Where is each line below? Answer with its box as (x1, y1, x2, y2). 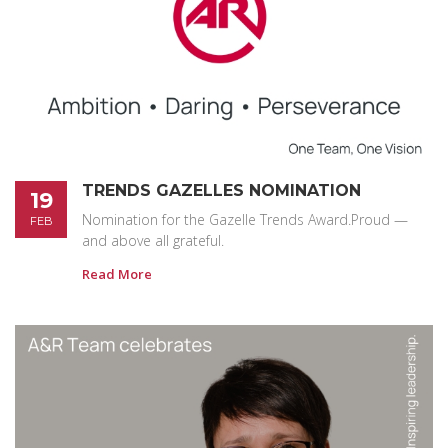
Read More (82, 265, 152, 283)
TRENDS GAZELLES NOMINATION (82, 181, 361, 200)
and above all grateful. (82, 231, 224, 250)
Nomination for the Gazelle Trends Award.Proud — (82, 210, 408, 229)
